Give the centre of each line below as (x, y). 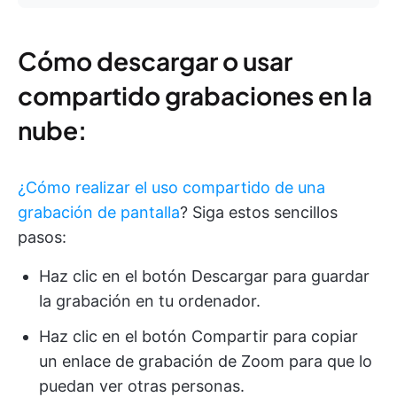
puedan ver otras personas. (142, 385)
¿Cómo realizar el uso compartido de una (171, 187)
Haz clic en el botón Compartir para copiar (198, 336)
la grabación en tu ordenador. (150, 300)
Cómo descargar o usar (155, 60)
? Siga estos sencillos (259, 212)
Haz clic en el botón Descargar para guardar (204, 276)
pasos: (42, 237)
